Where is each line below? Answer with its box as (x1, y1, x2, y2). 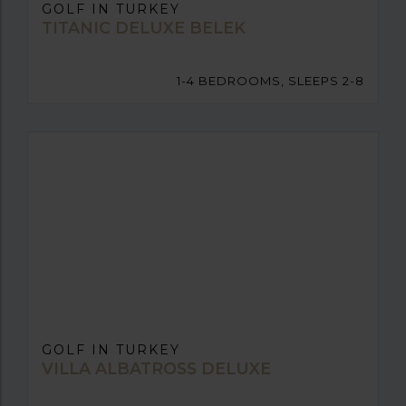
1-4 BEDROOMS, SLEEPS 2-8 (177, 72, 364, 88)
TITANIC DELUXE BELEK (42, 17, 246, 37)
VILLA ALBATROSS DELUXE (42, 358, 271, 378)
